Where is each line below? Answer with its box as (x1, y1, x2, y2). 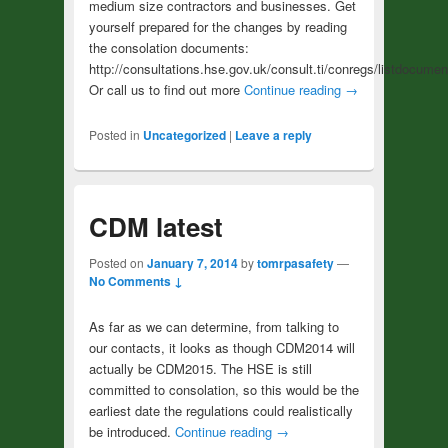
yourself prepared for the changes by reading (88, 17, 347, 37)
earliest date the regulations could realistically (88, 400, 353, 420)
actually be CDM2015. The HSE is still (88, 358, 312, 378)
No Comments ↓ (88, 271, 183, 290)
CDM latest (88, 207, 223, 245)
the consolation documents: (88, 38, 249, 58)
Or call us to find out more (88, 80, 244, 100)
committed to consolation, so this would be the (88, 379, 359, 399)
